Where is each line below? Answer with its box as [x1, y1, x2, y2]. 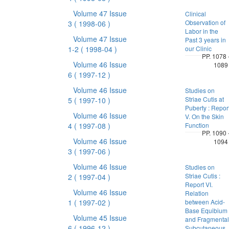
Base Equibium [185, 206, 227, 215]
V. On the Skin [185, 112, 224, 121]
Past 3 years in [185, 35, 226, 44]
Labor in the [185, 27, 218, 35]
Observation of [185, 18, 225, 27]
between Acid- [185, 197, 225, 206]
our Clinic [185, 44, 212, 53]
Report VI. [185, 180, 213, 189]
